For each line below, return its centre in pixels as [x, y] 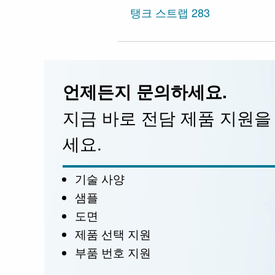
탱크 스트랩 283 [170, 12]
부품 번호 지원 [113, 252]
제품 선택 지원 [113, 234]
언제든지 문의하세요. [145, 91]
